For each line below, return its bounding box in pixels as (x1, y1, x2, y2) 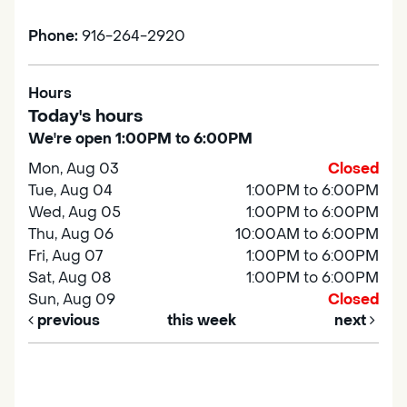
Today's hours (28, 105, 143, 128)
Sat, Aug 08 (28, 268, 112, 288)
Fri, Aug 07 (28, 246, 103, 266)
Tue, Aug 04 (28, 181, 113, 201)
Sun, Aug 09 (28, 290, 115, 310)
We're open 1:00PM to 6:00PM (28, 129, 253, 149)
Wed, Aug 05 (28, 203, 121, 223)
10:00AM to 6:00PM (235, 224, 379, 244)
